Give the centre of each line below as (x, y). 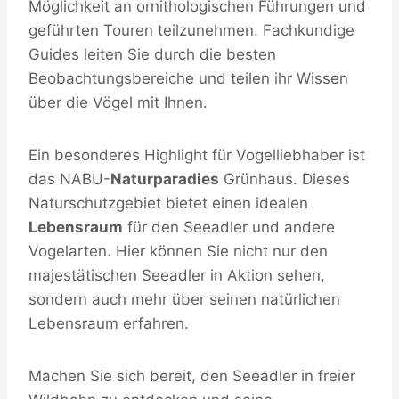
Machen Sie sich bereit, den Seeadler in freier (192, 375)
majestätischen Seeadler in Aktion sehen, (177, 275)
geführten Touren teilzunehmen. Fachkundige (191, 30)
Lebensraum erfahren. (109, 323)
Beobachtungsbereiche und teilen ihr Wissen (188, 78)
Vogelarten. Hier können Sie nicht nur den (178, 251)
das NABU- (69, 179)
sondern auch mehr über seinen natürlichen (184, 299)
